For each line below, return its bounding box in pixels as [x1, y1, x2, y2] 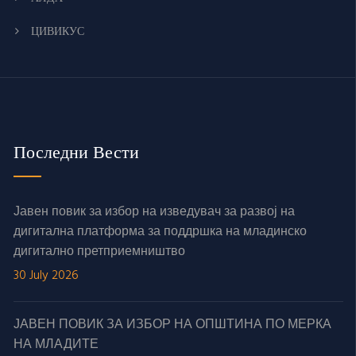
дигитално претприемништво [14, 241, 185, 262]
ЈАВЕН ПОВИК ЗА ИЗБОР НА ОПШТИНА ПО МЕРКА [14, 314, 331, 335]
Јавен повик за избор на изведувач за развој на [14, 201, 295, 222]
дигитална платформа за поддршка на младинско [14, 221, 307, 242]
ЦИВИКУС [31, 22, 84, 39]
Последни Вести [14, 139, 139, 164]
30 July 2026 [14, 265, 79, 286]
